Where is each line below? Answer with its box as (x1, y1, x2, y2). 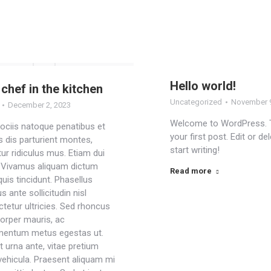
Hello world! (170, 79, 237, 93)
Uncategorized (170, 97, 223, 106)
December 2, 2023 (7, 100, 71, 109)
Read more (170, 166, 212, 175)
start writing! (170, 145, 220, 155)
